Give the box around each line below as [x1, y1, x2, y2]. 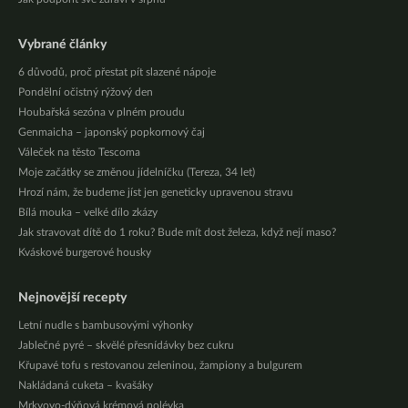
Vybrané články [18, 38, 107, 52]
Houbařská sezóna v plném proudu [18, 107, 185, 118]
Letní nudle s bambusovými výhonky [18, 320, 193, 331]
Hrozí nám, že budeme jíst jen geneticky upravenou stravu [18, 187, 293, 199]
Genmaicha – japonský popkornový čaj [18, 127, 205, 138]
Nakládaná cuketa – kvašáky [18, 380, 153, 392]
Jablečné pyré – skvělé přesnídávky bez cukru [18, 340, 234, 352]
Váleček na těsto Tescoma [18, 147, 140, 158]
